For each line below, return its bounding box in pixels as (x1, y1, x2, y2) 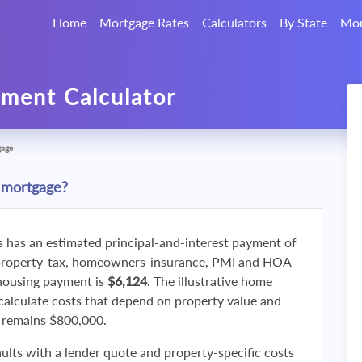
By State (280, 15, 327, 30)
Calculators (202, 15, 267, 30)
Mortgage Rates (99, 15, 189, 30)
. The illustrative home (147, 273, 272, 288)
